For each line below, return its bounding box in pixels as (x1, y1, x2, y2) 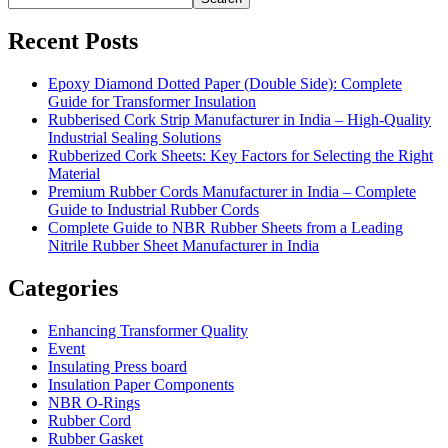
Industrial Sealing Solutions (48, 129, 221, 147)
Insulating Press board (48, 358, 187, 376)
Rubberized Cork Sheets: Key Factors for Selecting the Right (48, 147, 433, 165)
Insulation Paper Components (48, 376, 234, 394)
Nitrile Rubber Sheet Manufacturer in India (48, 237, 319, 255)
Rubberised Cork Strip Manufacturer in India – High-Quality (48, 111, 431, 129)
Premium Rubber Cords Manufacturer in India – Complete (48, 183, 416, 201)
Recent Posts (8, 28, 138, 55)
